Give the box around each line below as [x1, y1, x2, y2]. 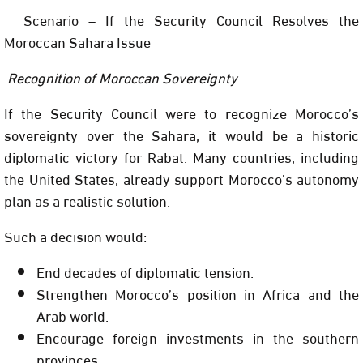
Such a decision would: [4, 222, 147, 250]
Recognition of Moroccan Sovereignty [4, 63, 237, 91]
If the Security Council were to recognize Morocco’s [4, 99, 359, 126]
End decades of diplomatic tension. [36, 258, 254, 285]
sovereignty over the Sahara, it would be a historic [4, 121, 359, 148]
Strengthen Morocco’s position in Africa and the [36, 280, 359, 307]
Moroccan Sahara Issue [4, 28, 151, 55]
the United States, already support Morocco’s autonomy [4, 164, 359, 192]
